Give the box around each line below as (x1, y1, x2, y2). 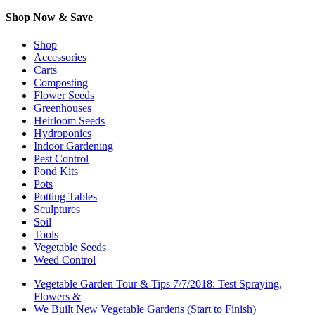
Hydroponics (34, 127, 91, 140)
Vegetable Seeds (34, 241, 106, 254)
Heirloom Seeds (34, 115, 105, 127)
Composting (34, 77, 88, 89)
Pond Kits (34, 165, 78, 178)
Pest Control (34, 153, 89, 165)
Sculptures (34, 203, 80, 216)
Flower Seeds (34, 89, 94, 102)
